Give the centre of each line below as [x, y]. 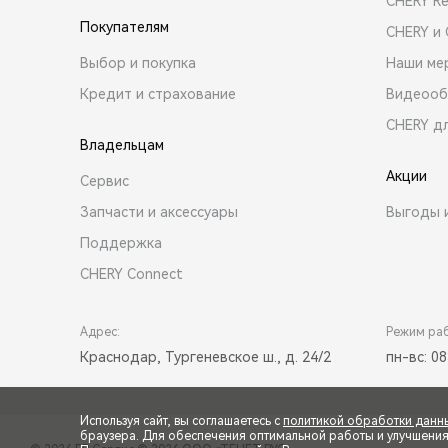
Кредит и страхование [158, 93]
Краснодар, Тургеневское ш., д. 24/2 [205, 356]
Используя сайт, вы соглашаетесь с [181, 420]
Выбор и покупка [138, 62]
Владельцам [122, 144]
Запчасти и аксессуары [159, 211]
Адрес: [100, 331]
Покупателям [124, 26]
